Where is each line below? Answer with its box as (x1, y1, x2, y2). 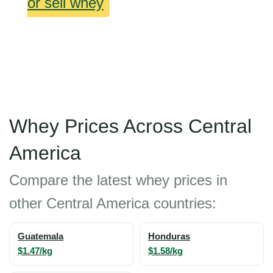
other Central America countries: (9, 195, 216, 211)
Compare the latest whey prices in (9, 172, 227, 188)
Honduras (148, 232, 190, 241)
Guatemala (18, 232, 63, 241)
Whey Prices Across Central (9, 115, 252, 137)
